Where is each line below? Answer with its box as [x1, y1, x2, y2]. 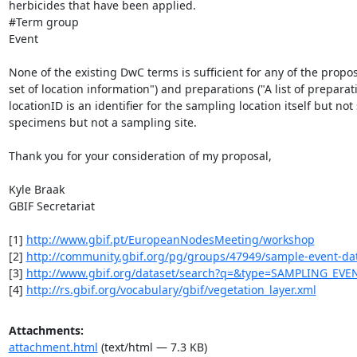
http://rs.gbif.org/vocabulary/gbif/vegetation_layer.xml [25, 281, 316, 297]
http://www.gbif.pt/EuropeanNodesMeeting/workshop [25, 231, 315, 247]
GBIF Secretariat [8, 198, 95, 214]
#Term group [8, 14, 79, 29]
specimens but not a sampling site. [8, 114, 197, 130]
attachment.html [8, 339, 98, 355]
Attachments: [8, 322, 84, 338]
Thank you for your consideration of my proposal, [8, 147, 272, 163]
